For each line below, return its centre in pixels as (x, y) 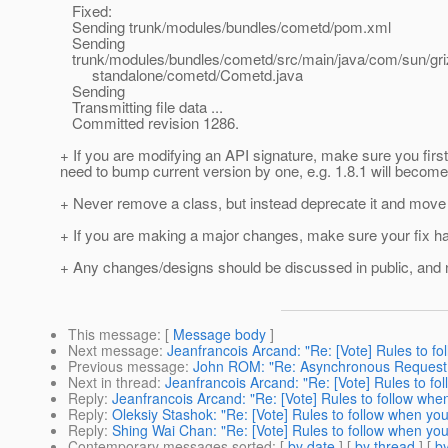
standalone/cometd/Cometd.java (181, 75)
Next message (113, 350)
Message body (219, 334)
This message (112, 334)
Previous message (126, 366)
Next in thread (112, 382)
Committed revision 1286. (149, 123)
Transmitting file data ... (141, 107)
